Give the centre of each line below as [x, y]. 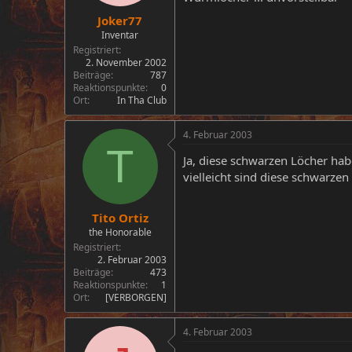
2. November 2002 [126, 62]
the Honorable [120, 232]
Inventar [120, 35]
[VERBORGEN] [136, 297]
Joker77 [120, 20]
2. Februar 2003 [132, 260]
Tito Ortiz [120, 218]
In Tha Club [142, 100]
